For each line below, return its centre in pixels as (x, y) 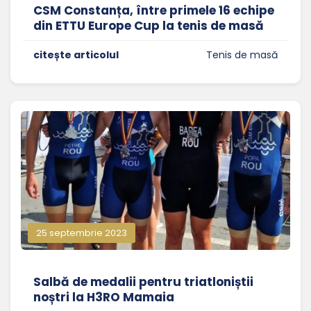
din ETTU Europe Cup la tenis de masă (149, 26)
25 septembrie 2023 (82, 233)
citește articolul (76, 55)
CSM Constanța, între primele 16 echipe (154, 11)
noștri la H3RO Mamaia (104, 297)
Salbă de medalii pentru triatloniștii (143, 282)
